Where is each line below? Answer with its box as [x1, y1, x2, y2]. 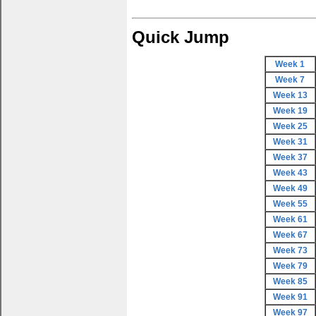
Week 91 [273, 292, 308, 302]
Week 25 [273, 121, 308, 131]
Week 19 [273, 106, 308, 116]
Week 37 [273, 152, 308, 162]
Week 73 [273, 245, 308, 255]
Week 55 [273, 199, 308, 209]
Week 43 [273, 168, 308, 178]
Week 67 [273, 230, 308, 240]
